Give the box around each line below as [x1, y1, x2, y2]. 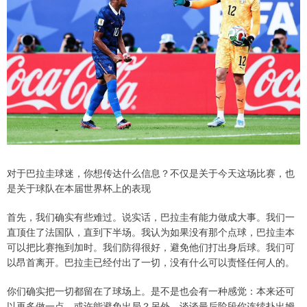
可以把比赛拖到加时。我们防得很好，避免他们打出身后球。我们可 [7, 239, 295, 254]
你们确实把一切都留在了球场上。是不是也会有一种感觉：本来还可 [7, 283, 295, 297]
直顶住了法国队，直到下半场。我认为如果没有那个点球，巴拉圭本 [7, 224, 295, 238]
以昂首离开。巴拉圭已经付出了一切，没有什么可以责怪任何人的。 [7, 254, 295, 269]
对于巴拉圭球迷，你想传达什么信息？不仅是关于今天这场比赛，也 [7, 165, 295, 180]
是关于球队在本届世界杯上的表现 [7, 180, 151, 195]
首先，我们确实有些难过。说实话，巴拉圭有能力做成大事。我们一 [7, 209, 295, 223]
